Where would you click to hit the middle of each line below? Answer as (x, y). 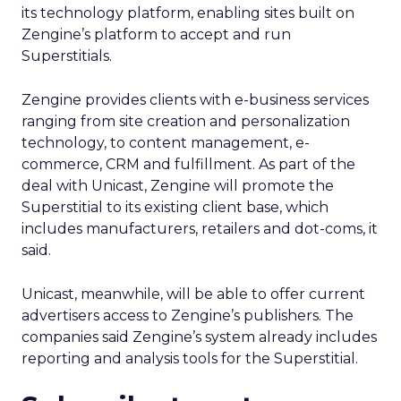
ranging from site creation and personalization (186, 121)
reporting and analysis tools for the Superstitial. (190, 358)
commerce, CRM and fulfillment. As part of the (188, 164)
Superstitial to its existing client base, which (175, 207)
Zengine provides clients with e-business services (195, 100)
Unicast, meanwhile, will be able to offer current (193, 294)
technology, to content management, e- (166, 143)
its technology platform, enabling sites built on (188, 13)
